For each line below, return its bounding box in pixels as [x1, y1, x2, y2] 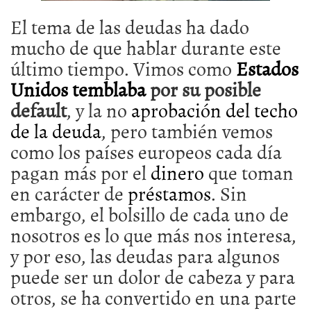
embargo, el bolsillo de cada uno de [10, 199, 289, 228]
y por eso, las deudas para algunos [10, 241, 280, 270]
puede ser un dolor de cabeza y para [10, 262, 295, 291]
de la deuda [10, 116, 101, 145]
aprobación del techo [131, 95, 298, 124]
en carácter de [10, 178, 128, 208]
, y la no [67, 95, 131, 124]
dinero [151, 158, 204, 187]
